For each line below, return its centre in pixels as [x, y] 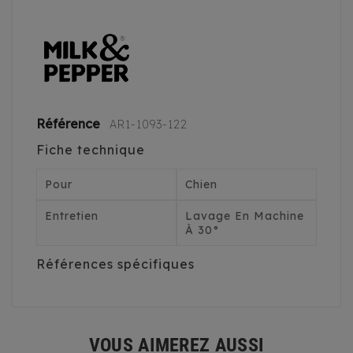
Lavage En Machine [245, 216]
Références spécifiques [115, 264]
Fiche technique [91, 150]
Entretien [72, 216]
